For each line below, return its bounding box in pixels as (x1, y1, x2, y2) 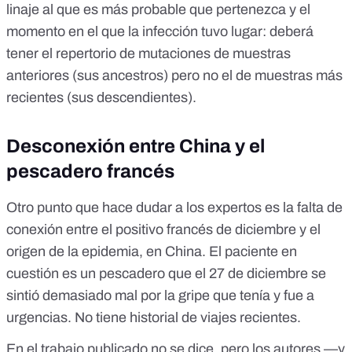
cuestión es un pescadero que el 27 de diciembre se (6, 266, 326, 282)
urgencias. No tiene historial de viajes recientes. (6, 310, 301, 326)
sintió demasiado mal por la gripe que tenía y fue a (6, 288, 314, 304)
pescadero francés (6, 161, 174, 182)
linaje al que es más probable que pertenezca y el (6, 2, 310, 18)
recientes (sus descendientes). (6, 90, 196, 106)
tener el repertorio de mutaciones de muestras (6, 46, 291, 62)
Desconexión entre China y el (6, 136, 265, 157)
